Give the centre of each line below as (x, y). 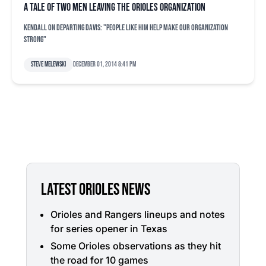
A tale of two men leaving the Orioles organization (115, 7)
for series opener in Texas (109, 229)
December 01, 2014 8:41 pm (104, 64)
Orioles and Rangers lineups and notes (138, 214)
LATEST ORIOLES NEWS (96, 190)
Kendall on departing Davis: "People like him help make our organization (126, 28)
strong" (35, 39)
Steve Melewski (48, 64)
